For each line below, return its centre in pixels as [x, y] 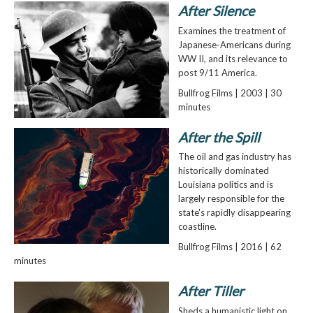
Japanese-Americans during [234, 44]
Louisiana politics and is [225, 185]
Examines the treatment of [232, 30]
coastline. [197, 227]
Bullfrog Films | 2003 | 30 [230, 93]
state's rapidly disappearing [234, 213]
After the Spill [219, 137]
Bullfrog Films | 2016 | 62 [230, 247]
